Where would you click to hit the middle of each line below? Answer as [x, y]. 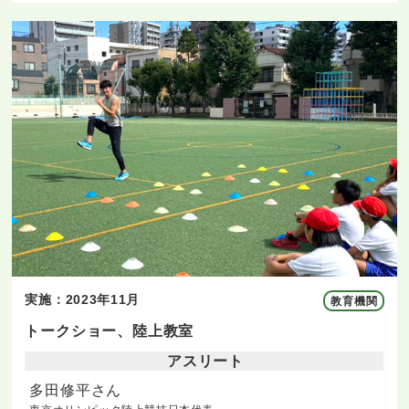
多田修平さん [76, 391]
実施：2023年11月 [83, 300]
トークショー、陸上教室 [110, 331]
